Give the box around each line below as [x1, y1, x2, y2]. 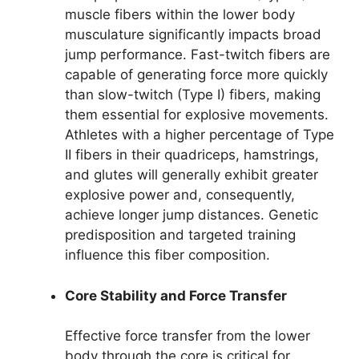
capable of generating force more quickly [65, 67, 328, 83]
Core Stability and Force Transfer [65, 287, 287, 304]
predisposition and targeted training [65, 227, 296, 244]
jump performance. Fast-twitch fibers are [65, 46, 330, 63]
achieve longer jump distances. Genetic [65, 207, 318, 224]
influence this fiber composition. [65, 247, 270, 264]
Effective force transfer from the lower [65, 328, 310, 345]
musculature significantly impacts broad [65, 26, 321, 43]
